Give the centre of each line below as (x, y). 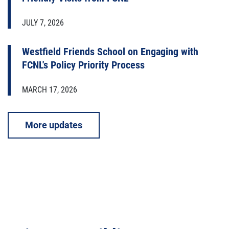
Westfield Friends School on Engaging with (110, 51)
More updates (54, 125)
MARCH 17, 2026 (50, 89)
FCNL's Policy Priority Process (83, 65)
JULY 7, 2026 (43, 22)
